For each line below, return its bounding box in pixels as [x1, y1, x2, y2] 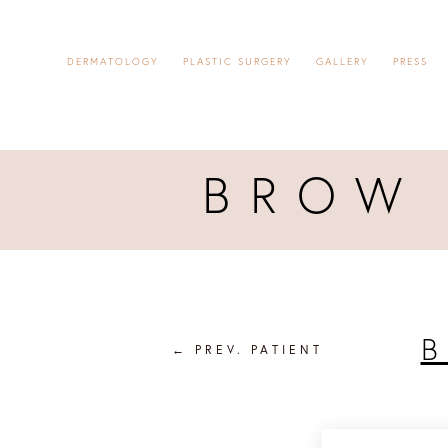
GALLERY [316, 55, 370, 68]
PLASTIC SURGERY [183, 54, 293, 68]
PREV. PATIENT [195, 341, 323, 354]
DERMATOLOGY [67, 54, 160, 68]
